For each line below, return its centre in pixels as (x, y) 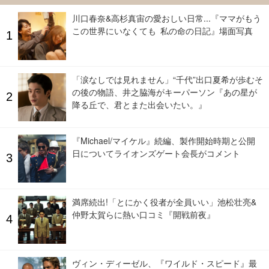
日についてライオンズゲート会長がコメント (156, 153)
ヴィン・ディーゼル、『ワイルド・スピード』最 (165, 263)
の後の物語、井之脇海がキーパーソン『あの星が (165, 92)
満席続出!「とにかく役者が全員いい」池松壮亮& (164, 201)
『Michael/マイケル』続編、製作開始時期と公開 (164, 140)
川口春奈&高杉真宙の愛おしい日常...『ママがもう (167, 18)
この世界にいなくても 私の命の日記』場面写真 (162, 30)
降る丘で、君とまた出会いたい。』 (139, 104)
